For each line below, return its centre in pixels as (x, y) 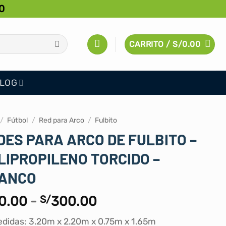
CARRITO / (151, 44)
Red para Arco (61, 120)
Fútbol (18, 120)
